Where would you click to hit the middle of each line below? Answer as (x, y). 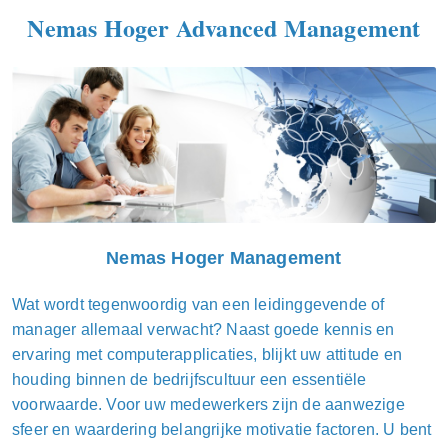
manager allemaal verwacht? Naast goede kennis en (203, 330)
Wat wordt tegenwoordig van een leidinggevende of (198, 305)
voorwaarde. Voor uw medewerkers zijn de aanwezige (208, 405)
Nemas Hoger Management (224, 258)
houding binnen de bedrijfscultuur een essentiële (189, 380)
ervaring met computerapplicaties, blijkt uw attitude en (207, 355)
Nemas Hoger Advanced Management (224, 27)
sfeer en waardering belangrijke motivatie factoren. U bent (222, 430)
